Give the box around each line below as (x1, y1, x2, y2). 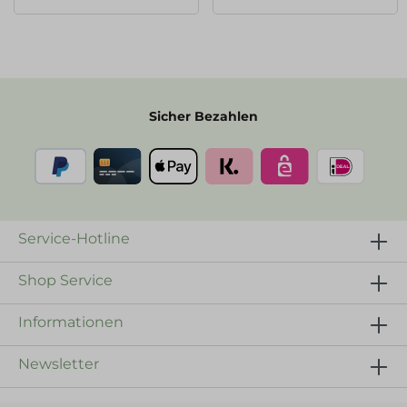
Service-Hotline (18, 230, 130, 247)
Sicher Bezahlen (148, 108, 258, 124)
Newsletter (18, 355, 99, 372)
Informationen (18, 313, 124, 331)
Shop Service (18, 272, 113, 289)
